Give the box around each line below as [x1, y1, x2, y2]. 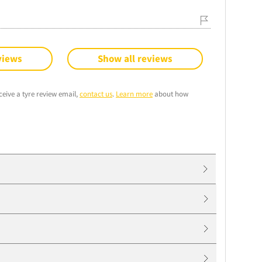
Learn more [116, 88, 153, 99]
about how [153, 88, 188, 99]
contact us [80, 88, 112, 99]
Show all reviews [98, 51, 173, 65]
